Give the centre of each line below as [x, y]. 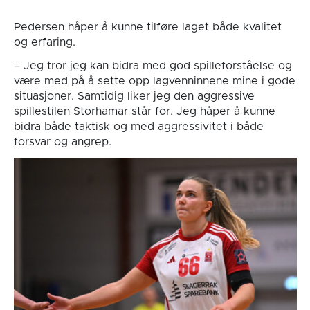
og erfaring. [44, 43]
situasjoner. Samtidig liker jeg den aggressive [134, 97]
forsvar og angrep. [62, 142]
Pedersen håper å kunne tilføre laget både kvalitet [147, 27]
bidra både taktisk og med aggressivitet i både [138, 127]
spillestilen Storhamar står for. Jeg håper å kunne [144, 112]
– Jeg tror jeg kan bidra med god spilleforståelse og [153, 66]
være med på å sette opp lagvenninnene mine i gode [154, 81]
